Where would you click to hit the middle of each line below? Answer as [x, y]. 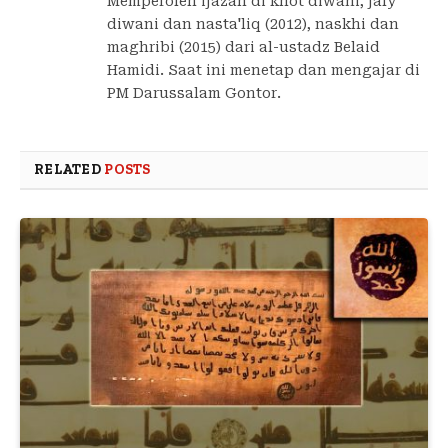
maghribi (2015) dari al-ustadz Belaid [243, 46]
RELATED [69, 169]
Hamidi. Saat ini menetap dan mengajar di [263, 69]
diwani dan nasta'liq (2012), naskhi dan [253, 23]
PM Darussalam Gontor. [194, 92]
